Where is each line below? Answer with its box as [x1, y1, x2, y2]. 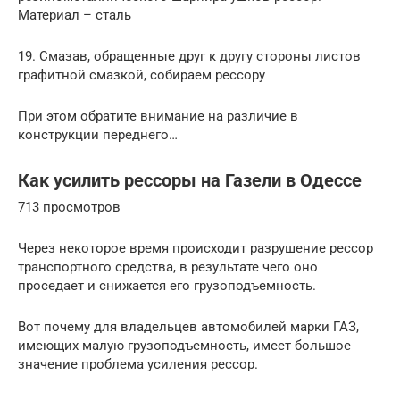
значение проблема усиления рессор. [18, 356, 258, 373]
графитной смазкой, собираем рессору [18, 67, 265, 84]
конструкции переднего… [18, 127, 178, 144]
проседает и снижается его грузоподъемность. [18, 278, 316, 295]
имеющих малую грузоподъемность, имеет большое [18, 337, 351, 354]
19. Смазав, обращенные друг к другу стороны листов [18, 48, 361, 65]
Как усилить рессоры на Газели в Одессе [18, 170, 362, 191]
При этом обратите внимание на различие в [18, 108, 298, 125]
